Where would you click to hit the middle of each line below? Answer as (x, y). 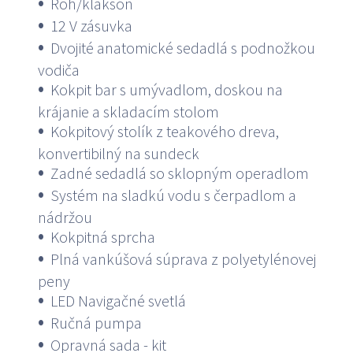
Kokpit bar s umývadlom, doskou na (166, 90)
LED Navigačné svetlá (118, 301)
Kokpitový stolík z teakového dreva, (164, 132)
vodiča (59, 70)
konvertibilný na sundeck (119, 154)
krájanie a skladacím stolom (128, 112)
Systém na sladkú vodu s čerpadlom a (173, 195)
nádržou (65, 217)
